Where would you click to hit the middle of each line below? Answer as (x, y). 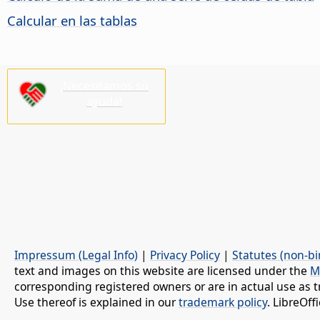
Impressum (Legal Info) (76, 255)
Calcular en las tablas (72, 21)
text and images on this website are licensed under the (162, 270)
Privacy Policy (185, 255)
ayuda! (104, 101)
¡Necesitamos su (104, 85)
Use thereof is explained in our (96, 302)
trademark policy (223, 302)
